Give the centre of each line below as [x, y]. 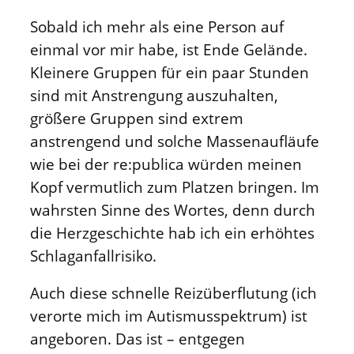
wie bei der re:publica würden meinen [166, 164]
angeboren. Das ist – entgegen [137, 339]
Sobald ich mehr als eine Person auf [157, 26]
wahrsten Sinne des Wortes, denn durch [173, 209]
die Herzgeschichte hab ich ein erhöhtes [172, 232]
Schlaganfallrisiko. [93, 255]
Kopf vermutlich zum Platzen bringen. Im [175, 186]
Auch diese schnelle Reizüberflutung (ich [173, 293]
